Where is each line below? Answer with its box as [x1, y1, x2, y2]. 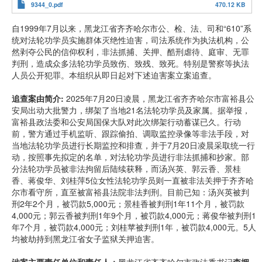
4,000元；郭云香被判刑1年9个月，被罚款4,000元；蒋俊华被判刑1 [12, 209, 256, 221]
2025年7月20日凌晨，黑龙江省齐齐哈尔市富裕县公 [64, 92, 254, 104]
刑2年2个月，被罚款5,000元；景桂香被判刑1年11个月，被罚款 [12, 198, 244, 209]
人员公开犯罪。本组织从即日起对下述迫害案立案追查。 [12, 69, 216, 81]
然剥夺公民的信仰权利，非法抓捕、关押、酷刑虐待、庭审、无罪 [12, 46, 249, 57]
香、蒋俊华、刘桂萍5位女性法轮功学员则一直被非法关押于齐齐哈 [12, 174, 254, 186]
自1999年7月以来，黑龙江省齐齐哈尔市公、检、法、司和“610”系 [12, 22, 251, 34]
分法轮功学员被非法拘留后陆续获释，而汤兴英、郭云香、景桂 [12, 163, 241, 174]
